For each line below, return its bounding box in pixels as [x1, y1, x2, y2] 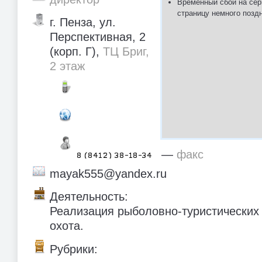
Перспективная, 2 [50, 30, 146, 44]
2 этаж [50, 60, 85, 73]
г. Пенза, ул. [50, 16, 116, 29]
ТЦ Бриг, [103, 45, 149, 58]
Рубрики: [50, 242, 98, 256]
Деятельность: [50, 190, 128, 204]
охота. [50, 219, 84, 233]
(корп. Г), [50, 45, 103, 58]
